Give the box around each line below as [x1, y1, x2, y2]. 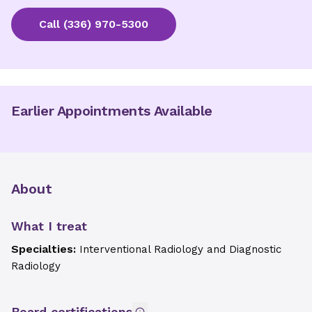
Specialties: [11, 242, 79, 256]
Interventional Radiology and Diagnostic [79, 243, 281, 256]
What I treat [11, 219, 87, 233]
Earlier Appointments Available [11, 102, 212, 119]
